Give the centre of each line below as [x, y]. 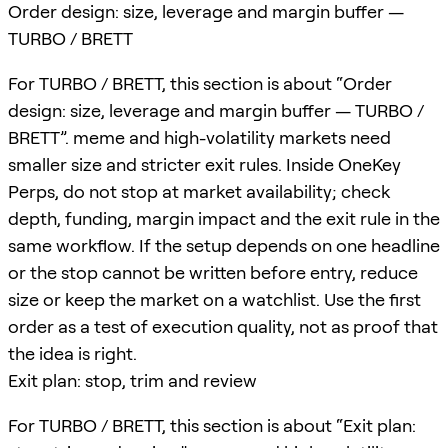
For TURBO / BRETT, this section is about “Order [200, 83]
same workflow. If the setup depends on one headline [224, 245]
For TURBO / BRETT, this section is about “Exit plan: [212, 425]
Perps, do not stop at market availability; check [199, 191]
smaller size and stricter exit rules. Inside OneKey [204, 164]
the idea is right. [72, 353]
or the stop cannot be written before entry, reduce [213, 272]
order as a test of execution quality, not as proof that [223, 326]
